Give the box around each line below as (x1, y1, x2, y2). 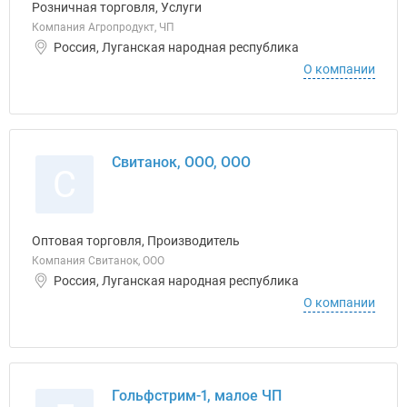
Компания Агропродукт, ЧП (32, 21, 174, 34)
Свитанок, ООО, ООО (112, 154, 251, 171)
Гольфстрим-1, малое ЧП (112, 387, 282, 404)
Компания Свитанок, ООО (32, 254, 164, 267)
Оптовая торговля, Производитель (32, 233, 240, 248)
